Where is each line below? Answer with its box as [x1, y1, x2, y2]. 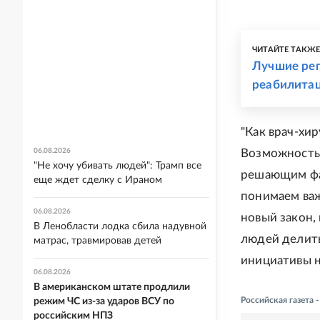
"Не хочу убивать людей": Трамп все [34, 161, 201, 171]
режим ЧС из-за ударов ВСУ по [34, 296, 174, 306]
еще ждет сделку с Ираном [34, 175, 162, 185]
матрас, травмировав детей [34, 236, 161, 246]
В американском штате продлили [34, 282, 190, 292]
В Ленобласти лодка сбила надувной [34, 221, 206, 231]
